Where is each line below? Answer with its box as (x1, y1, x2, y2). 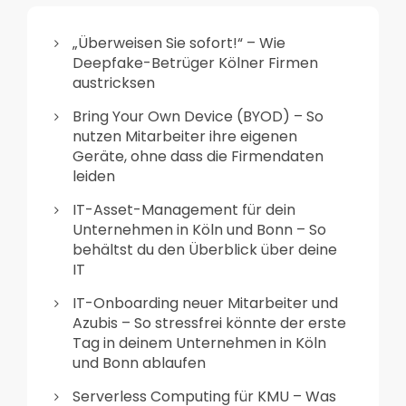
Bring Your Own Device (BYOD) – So (72, 106, 324, 128)
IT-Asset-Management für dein (72, 199, 295, 221)
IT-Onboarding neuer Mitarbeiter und (72, 293, 338, 314)
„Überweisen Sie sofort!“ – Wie (72, 33, 285, 54)
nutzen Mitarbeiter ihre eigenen (72, 126, 297, 148)
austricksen (72, 72, 155, 94)
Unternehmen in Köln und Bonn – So (72, 219, 326, 241)
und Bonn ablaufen (72, 353, 206, 374)
